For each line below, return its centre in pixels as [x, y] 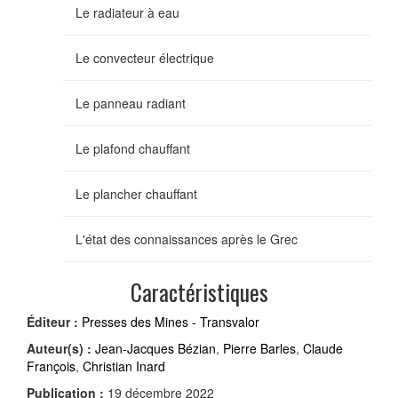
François [51, 366]
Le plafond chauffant [133, 148]
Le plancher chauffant [136, 193]
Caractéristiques [199, 291]
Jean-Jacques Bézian [155, 348]
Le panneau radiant [131, 103]
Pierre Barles [259, 348]
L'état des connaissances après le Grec [187, 239]
